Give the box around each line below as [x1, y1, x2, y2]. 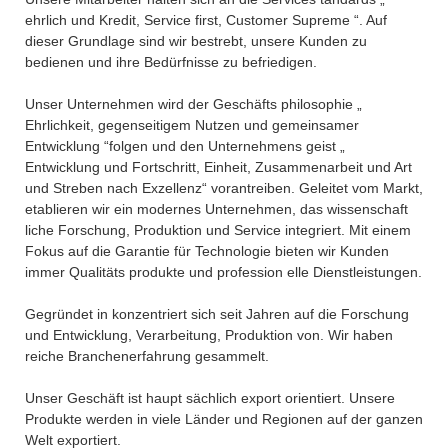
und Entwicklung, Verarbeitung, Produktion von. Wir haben [25, 326, 393, 343]
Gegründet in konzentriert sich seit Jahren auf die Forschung [25, 305, 409, 322]
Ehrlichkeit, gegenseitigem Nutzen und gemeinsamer [25, 116, 359, 133]
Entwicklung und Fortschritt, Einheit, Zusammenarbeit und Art [25, 158, 412, 175]
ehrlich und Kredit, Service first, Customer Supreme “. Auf [25, 11, 387, 28]
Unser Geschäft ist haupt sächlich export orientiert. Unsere [25, 389, 395, 406]
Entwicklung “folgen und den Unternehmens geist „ [25, 137, 345, 154]
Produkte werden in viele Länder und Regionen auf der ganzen [25, 410, 423, 427]
